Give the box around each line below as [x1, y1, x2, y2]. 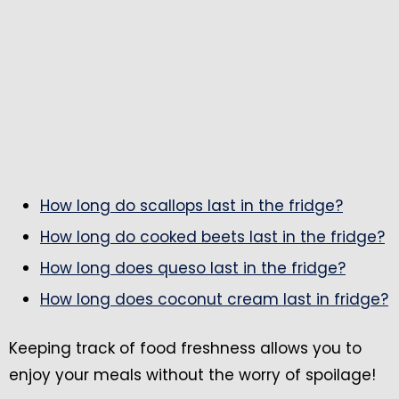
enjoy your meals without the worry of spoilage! [9, 363, 376, 386]
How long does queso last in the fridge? [40, 256, 346, 279]
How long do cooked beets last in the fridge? [40, 225, 385, 248]
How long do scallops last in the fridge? [40, 194, 343, 216]
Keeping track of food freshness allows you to [9, 337, 362, 359]
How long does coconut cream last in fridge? [40, 288, 388, 310]
